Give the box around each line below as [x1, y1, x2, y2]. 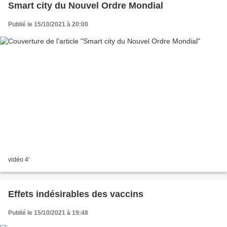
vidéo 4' [8, 156, 29, 164]
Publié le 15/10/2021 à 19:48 [8, 209, 88, 217]
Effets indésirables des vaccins [8, 189, 143, 200]
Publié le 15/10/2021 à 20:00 [8, 20, 88, 28]
